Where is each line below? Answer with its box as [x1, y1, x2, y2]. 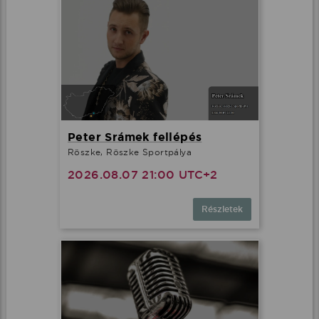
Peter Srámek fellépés [68, 129, 202, 145]
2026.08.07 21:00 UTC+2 [68, 167, 218, 182]
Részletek [202, 203, 243, 215]
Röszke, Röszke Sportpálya [68, 146, 192, 157]
